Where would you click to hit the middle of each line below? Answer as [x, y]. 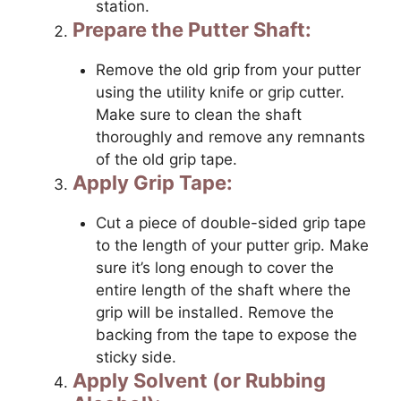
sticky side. [136, 357]
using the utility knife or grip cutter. [220, 92]
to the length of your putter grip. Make [232, 245]
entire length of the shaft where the [223, 290]
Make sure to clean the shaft [198, 114]
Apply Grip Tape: [153, 182]
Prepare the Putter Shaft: [192, 29]
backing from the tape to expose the [226, 334]
